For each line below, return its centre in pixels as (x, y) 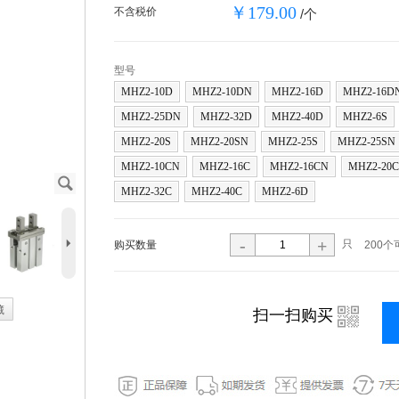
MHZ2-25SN (366, 142)
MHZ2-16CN (299, 167)
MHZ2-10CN (151, 167)
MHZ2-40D (297, 117)
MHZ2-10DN (222, 92)
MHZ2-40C (217, 191)
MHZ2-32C (147, 191)
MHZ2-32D (226, 117)
